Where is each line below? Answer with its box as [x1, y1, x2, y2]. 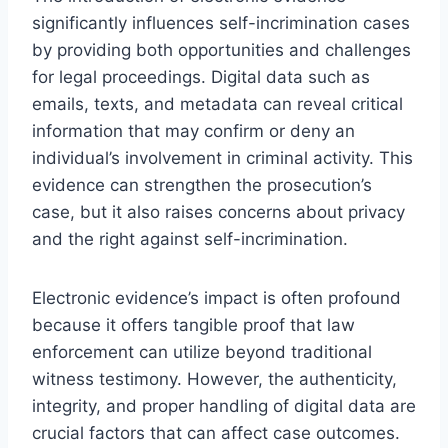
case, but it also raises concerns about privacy [32, 201, 405, 222]
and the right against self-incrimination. [32, 228, 348, 249]
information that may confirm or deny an [32, 120, 355, 141]
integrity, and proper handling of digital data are [32, 395, 416, 416]
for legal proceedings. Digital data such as [32, 66, 370, 87]
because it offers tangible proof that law [32, 314, 355, 335]
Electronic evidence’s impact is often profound [32, 287, 401, 308]
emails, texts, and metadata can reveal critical [32, 93, 403, 114]
